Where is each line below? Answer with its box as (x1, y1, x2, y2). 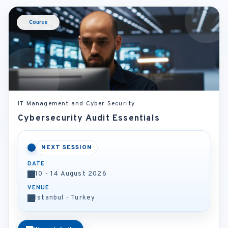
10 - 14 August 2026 (35, 170, 107, 178)
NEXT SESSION (41, 144, 92, 152)
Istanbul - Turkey (35, 194, 96, 202)
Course (28, 19, 48, 26)
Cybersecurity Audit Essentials (18, 113, 160, 124)
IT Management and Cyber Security (18, 100, 135, 108)
